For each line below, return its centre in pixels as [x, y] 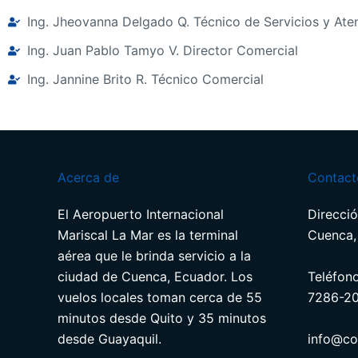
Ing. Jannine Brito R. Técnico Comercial [145, 80]
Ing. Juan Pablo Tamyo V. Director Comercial [162, 51]
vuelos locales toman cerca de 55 [160, 297]
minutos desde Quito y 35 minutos [162, 318]
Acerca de [88, 177]
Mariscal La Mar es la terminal [148, 235]
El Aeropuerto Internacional [141, 214]
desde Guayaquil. [109, 339]
